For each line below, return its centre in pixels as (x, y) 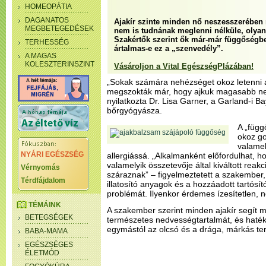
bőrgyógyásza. (134, 110)
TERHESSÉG (47, 42)
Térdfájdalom (43, 180)
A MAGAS (41, 56)
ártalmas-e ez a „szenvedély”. (169, 48)
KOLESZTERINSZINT (60, 64)
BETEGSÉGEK (49, 217)
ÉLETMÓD (42, 253)
